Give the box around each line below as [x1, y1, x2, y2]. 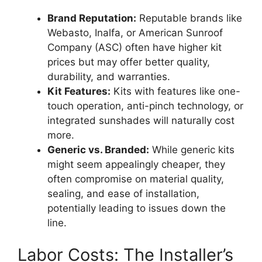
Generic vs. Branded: [47, 143, 149, 156]
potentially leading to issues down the [47, 202, 226, 214]
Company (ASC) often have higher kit [47, 41, 222, 53]
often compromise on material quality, [47, 173, 224, 185]
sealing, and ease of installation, [47, 187, 199, 199]
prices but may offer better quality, [47, 56, 210, 68]
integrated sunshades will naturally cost [47, 114, 235, 126]
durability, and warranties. [47, 70, 170, 82]
